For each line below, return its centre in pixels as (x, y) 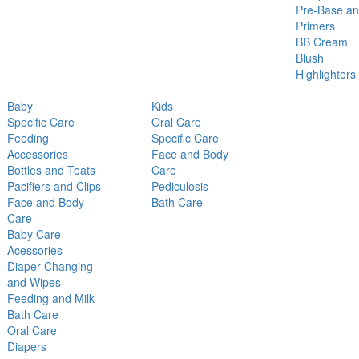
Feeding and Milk (51, 298)
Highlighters (326, 74)
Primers (315, 26)
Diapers (27, 347)
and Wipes (34, 282)
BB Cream (322, 42)
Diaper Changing (50, 266)
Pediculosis (180, 186)
